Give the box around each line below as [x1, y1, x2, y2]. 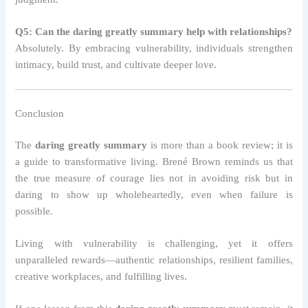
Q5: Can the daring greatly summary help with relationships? [15, 26, 293, 38]
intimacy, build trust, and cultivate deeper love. [15, 59, 217, 71]
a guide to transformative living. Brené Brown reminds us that [15, 155, 293, 167]
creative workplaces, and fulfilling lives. [15, 270, 188, 282]
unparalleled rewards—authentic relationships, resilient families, [15, 254, 293, 265]
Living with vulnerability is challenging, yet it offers [15, 237, 293, 249]
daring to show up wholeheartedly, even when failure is [15, 188, 293, 200]
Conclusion [15, 107, 65, 119]
